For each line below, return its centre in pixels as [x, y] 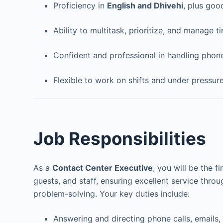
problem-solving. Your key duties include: [112, 194]
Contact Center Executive [103, 168]
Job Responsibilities [120, 138]
